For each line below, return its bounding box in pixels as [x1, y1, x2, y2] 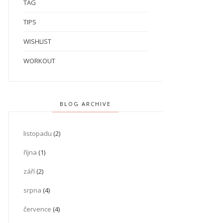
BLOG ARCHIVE [60, 100, 111, 108]
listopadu [23, 129, 52, 138]
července [23, 205, 51, 214]
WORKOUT [23, 56, 55, 65]
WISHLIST [23, 37, 51, 46]
